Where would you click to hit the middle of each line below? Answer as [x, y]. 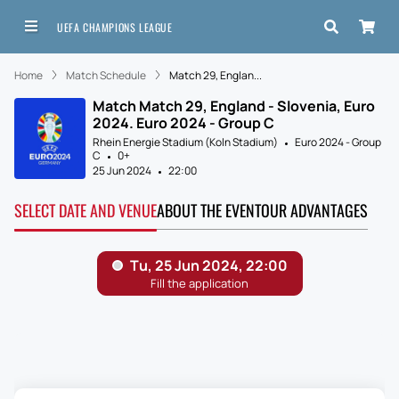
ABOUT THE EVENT [209, 211]
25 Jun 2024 [122, 171]
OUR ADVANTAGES [314, 211]
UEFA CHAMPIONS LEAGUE [115, 27]
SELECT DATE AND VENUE [85, 211]
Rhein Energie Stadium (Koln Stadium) [185, 142]
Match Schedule [106, 75]
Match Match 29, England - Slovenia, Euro [234, 106]
